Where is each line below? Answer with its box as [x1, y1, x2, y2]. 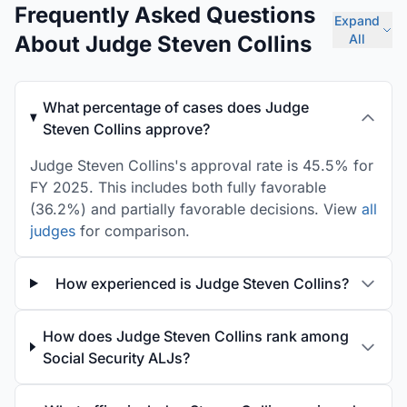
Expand [334, 13, 380, 28]
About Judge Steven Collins [15, 31, 312, 57]
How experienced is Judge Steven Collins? [55, 274, 349, 293]
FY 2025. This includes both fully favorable [30, 178, 326, 196]
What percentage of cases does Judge [43, 98, 310, 116]
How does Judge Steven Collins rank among [42, 327, 349, 345]
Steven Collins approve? [43, 120, 211, 138]
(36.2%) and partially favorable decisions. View [30, 200, 362, 218]
